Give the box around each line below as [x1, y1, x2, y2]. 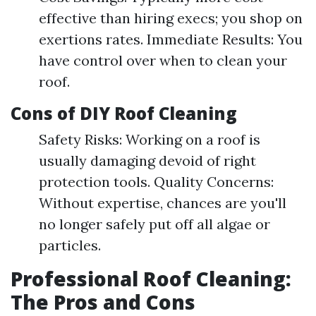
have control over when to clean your [39, 51, 287, 69]
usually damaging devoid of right [39, 152, 256, 169]
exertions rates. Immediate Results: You [39, 30, 303, 48]
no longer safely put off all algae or [39, 215, 270, 233]
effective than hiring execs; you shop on [39, 9, 303, 27]
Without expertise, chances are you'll [39, 194, 286, 212]
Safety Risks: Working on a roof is [39, 130, 260, 148]
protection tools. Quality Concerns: [39, 173, 274, 190]
